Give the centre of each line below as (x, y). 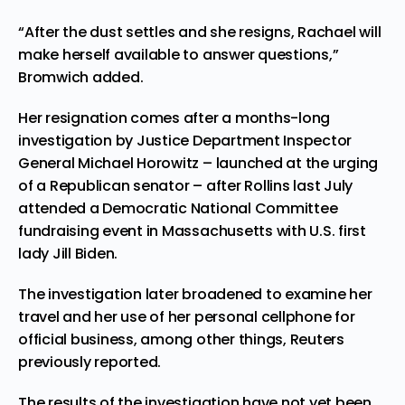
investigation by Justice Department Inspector (185, 140)
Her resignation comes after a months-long (174, 118)
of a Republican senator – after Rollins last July (186, 185)
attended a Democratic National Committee (178, 208)
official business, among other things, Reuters (181, 339)
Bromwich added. (81, 77)
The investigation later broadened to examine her (195, 294)
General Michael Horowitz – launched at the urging (198, 163)
